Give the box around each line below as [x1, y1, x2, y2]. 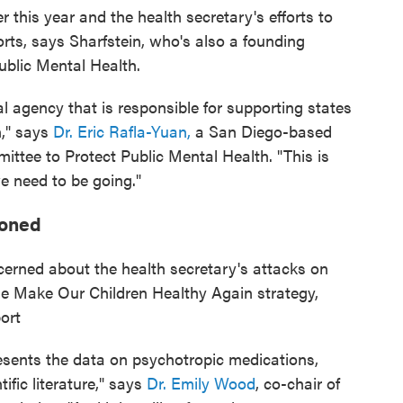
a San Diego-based [191, 120, 332, 142]
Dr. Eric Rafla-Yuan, [53, 120, 191, 142]
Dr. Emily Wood [147, 372, 255, 394]
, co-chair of [255, 372, 340, 394]
